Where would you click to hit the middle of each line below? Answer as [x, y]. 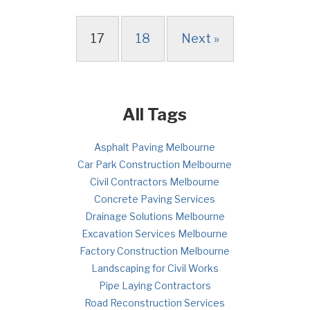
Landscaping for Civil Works [155, 268]
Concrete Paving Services [155, 199]
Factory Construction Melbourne [155, 251]
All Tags [155, 115]
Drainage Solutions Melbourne [155, 216]
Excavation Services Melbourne [155, 234]
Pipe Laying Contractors [155, 285]
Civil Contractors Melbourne [155, 182]
